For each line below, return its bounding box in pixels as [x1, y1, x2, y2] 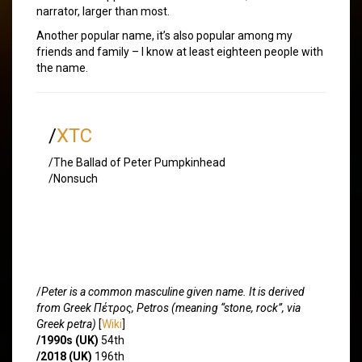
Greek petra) [36, 317, 96, 330]
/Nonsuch [48, 171, 98, 185]
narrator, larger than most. [36, 4, 170, 18]
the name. [36, 61, 88, 74]
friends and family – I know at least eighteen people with [36, 44, 323, 58]
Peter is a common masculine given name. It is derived [41, 284, 305, 298]
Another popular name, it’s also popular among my [36, 28, 293, 42]
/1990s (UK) [36, 333, 99, 347]
